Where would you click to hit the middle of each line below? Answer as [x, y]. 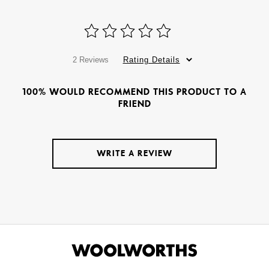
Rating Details [151, 59]
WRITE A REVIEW [134, 153]
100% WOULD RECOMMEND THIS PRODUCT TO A [134, 92]
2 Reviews [90, 59]
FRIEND [134, 104]
